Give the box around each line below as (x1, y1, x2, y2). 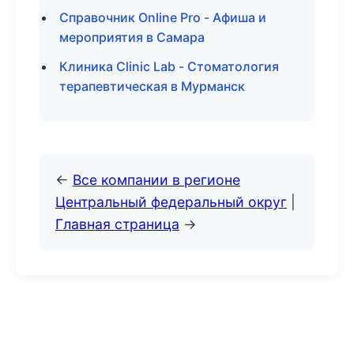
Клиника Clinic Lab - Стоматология (59, 58, 279, 74)
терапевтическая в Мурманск (59, 78, 245, 94)
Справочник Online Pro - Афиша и (59, 9, 266, 25)
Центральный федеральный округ (55, 194, 287, 210)
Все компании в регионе (73, 171, 240, 188)
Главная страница (55, 216, 179, 232)
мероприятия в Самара (59, 29, 205, 45)
